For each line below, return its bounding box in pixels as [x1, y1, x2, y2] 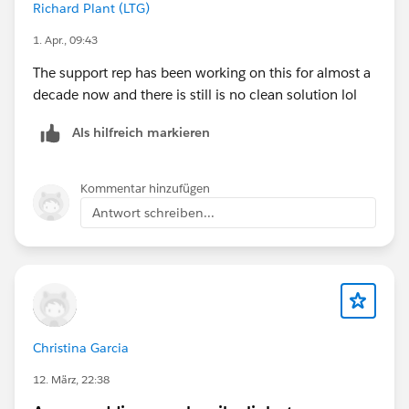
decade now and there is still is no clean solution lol [33, 85, 357, 103]
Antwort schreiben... [92, 204, 215, 221]
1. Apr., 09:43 [33, 31, 98, 47]
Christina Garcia [33, 339, 129, 356]
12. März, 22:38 [33, 371, 110, 387]
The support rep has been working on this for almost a [33, 63, 371, 81]
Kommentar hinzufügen [80, 180, 210, 196]
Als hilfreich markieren [72, 123, 210, 141]
